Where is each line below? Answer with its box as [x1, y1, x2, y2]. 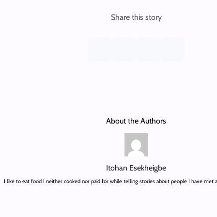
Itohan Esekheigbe [106, 163, 166, 172]
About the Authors [106, 116, 166, 125]
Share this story [110, 12, 162, 22]
